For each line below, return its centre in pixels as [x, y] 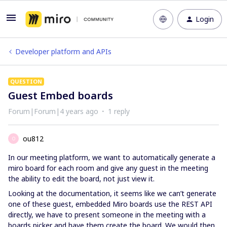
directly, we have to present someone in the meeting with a [107, 215]
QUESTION [26, 81]
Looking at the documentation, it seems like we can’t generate [112, 193]
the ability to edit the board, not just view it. [81, 179]
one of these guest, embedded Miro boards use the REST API [110, 204]
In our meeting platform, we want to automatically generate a [112, 157]
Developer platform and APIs [63, 51]
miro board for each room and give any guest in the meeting [108, 168]
